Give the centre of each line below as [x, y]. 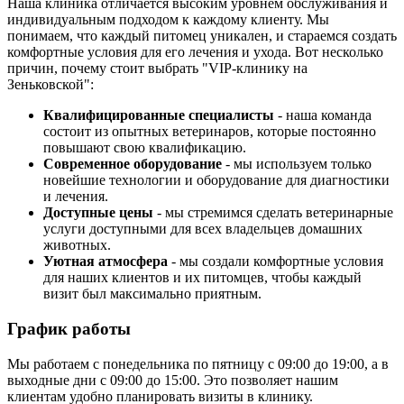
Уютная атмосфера [106, 262]
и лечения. [76, 197]
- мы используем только [297, 164]
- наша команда [323, 115]
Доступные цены [98, 213]
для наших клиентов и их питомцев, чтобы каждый [202, 278]
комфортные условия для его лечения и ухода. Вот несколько [195, 52]
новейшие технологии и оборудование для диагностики [216, 180]
